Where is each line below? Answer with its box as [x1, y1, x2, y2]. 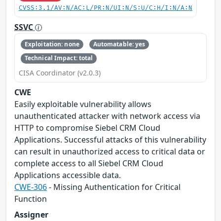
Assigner [14, 209, 48, 220]
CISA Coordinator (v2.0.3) [19, 68, 101, 77]
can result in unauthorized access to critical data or [14, 146, 205, 157]
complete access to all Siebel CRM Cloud [14, 157, 163, 169]
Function [14, 193, 47, 204]
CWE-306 [14, 181, 47, 192]
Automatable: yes [93, 40, 146, 49]
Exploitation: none [24, 40, 79, 49]
